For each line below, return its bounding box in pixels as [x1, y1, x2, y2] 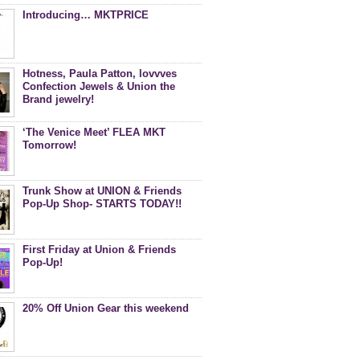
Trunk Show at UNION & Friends [22, 185, 182, 197]
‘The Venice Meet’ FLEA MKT [22, 126, 166, 138]
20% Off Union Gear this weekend [22, 302, 189, 314]
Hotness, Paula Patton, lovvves [22, 67, 177, 80]
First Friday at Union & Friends [22, 243, 176, 256]
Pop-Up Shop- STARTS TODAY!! [22, 198, 182, 210]
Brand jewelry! [22, 93, 94, 105]
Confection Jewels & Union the [22, 80, 175, 92]
